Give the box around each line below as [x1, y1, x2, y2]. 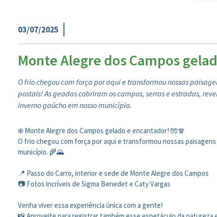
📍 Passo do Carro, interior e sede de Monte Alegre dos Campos [18, 169, 209, 178]
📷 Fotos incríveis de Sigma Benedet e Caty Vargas [18, 179, 170, 188]
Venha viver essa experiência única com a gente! [18, 201, 163, 210]
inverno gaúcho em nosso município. [18, 100, 132, 110]
